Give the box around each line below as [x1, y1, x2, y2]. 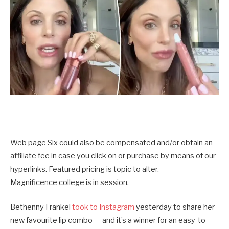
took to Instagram [72, 202, 134, 212]
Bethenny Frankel [10, 202, 72, 212]
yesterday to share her [134, 202, 215, 212]
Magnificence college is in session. [10, 178, 129, 188]
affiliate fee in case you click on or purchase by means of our [10, 151, 216, 161]
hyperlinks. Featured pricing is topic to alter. [10, 165, 159, 174]
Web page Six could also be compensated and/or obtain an [10, 138, 213, 148]
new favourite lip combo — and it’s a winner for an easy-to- [10, 216, 208, 225]
